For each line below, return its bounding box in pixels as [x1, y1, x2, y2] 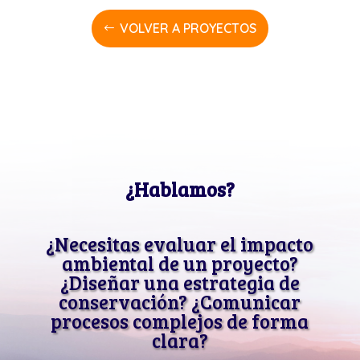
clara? [151, 326, 208, 354]
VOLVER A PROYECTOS [119, 19, 256, 36]
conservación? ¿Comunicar [59, 288, 301, 315]
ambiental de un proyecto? [61, 249, 298, 276]
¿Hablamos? [125, 175, 235, 202]
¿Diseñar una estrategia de [59, 268, 300, 296]
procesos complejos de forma [51, 307, 309, 334]
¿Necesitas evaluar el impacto [46, 230, 314, 257]
